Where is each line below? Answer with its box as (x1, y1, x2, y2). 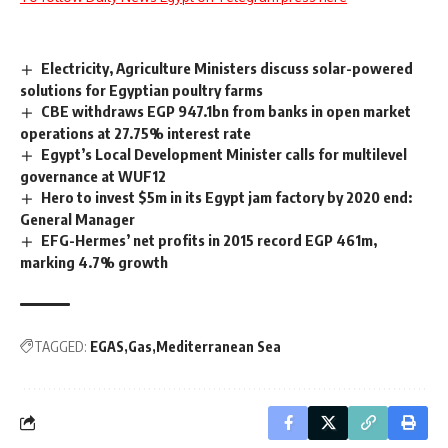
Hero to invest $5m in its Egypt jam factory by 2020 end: (41, 188, 413, 206)
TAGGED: (34, 337, 87, 355)
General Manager (20, 209, 135, 228)
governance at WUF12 (20, 167, 166, 185)
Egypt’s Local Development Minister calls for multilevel (41, 145, 408, 164)
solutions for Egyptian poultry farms (20, 81, 263, 100)
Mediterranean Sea (156, 337, 281, 355)
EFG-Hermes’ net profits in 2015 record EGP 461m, (41, 230, 378, 249)
